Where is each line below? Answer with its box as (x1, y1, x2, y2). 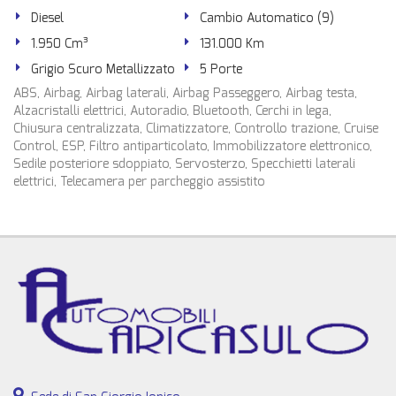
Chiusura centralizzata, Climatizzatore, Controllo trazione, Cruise (13, 120, 378, 137)
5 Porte (200, 61, 243, 78)
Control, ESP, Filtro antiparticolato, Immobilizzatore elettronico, (13, 138, 372, 155)
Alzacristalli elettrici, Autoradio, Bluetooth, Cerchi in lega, (13, 103, 331, 119)
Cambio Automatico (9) (200, 10, 335, 27)
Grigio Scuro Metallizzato (31, 61, 175, 78)
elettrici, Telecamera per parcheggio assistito (13, 173, 265, 190)
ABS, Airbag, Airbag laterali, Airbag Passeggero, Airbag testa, (13, 85, 357, 102)
